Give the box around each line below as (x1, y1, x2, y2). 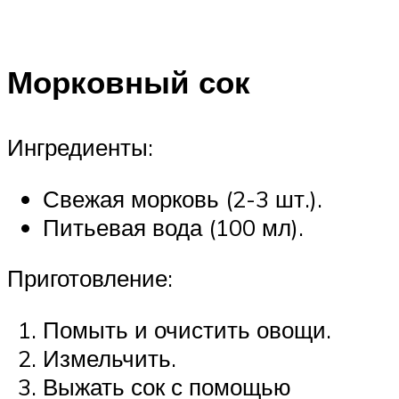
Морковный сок (7, 61, 250, 102)
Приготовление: (7, 264, 173, 293)
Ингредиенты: (7, 132, 153, 161)
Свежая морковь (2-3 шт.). (43, 183, 322, 213)
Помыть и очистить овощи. (43, 314, 331, 344)
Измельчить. (43, 343, 176, 372)
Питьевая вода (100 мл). (43, 212, 304, 241)
